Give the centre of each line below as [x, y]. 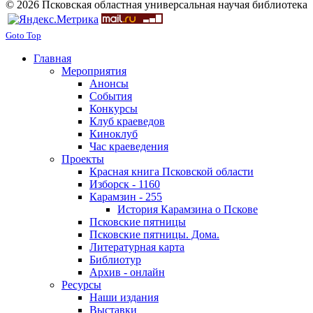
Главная [52, 58]
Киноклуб [114, 133]
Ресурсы [81, 284]
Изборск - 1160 [125, 184]
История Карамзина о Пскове [188, 209]
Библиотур [115, 259]
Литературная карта [137, 247]
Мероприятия [94, 71]
